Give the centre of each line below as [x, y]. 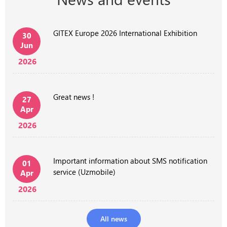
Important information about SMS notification [130, 160]
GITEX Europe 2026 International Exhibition [125, 33]
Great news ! [74, 97]
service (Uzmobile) [84, 172]
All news [113, 218]
